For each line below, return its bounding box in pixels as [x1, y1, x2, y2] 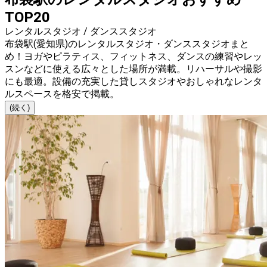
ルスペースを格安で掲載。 [5, 88, 119, 100]
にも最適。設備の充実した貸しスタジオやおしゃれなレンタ [5, 76, 262, 88]
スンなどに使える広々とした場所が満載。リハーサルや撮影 [5, 63, 262, 75]
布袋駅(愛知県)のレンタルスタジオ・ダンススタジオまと [5, 38, 249, 50]
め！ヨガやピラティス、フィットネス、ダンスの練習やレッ [5, 51, 262, 63]
